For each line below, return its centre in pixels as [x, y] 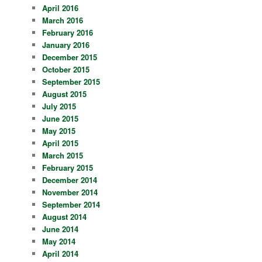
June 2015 [61, 119]
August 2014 [65, 217]
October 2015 [66, 70]
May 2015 [59, 131]
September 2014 [71, 205]
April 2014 [61, 254]
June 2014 [61, 229]
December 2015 [70, 57]
